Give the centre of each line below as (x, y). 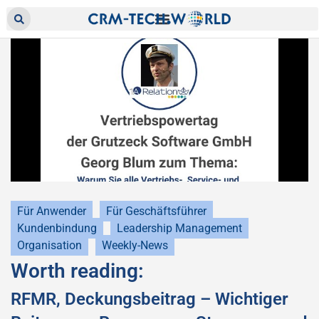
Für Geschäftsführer (156, 211)
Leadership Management (179, 228)
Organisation (49, 245)
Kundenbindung (57, 228)
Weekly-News (135, 245)
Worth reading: (77, 271)
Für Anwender (52, 211)
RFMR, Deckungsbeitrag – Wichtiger (150, 299)
